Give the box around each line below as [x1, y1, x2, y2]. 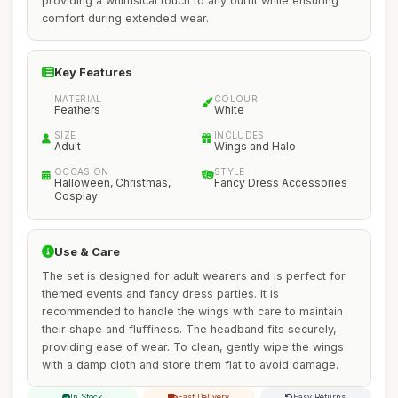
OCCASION [54, 166, 109, 177]
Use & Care [54, 244, 120, 259]
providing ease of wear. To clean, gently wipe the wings [42, 340, 344, 354]
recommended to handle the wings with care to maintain [42, 305, 343, 318]
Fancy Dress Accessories [214, 176, 347, 189]
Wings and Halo [214, 139, 296, 153]
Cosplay [54, 189, 98, 203]
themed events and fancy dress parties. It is [42, 287, 279, 300]
